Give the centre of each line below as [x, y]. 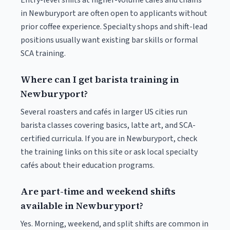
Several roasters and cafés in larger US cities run [104, 112]
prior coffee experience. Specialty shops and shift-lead [114, 27]
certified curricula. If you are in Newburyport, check [109, 139]
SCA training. [43, 53]
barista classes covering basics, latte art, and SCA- [108, 125]
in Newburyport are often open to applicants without [114, 13]
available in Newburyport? [82, 206]
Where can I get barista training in [100, 79]
